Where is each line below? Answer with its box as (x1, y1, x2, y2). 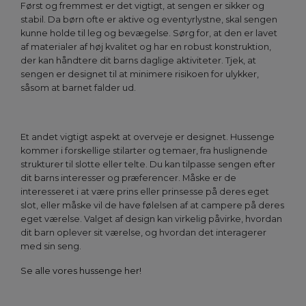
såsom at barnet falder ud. (20, 83, 136, 94)
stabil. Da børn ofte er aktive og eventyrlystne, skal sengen (20, 14, 277, 25)
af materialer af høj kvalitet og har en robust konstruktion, (20, 42, 271, 53)
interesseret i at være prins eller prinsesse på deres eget (20, 186, 269, 197)
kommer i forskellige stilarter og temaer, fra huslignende (20, 145, 268, 156)
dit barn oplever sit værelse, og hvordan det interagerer (20, 227, 266, 238)
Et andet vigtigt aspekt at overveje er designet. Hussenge (20, 132, 275, 143)
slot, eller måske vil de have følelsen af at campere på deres (20, 200, 284, 211)
